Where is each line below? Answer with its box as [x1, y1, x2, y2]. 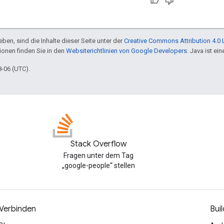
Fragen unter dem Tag [63, 151, 133, 159]
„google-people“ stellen [62, 161, 135, 169]
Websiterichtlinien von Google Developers [66, 46, 187, 54]
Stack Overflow [70, 139, 126, 149]
